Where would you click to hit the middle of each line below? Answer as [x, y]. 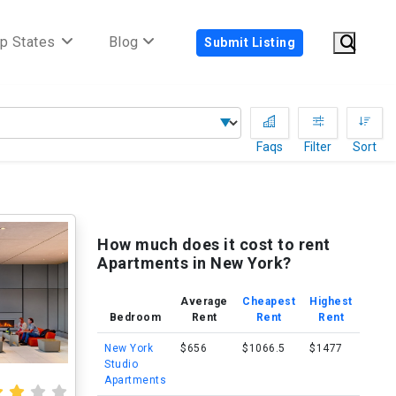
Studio [121, 364]
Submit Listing [250, 42]
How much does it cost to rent [214, 244]
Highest [331, 301]
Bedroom [135, 317]
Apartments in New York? [194, 263]
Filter [318, 147]
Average [204, 301]
